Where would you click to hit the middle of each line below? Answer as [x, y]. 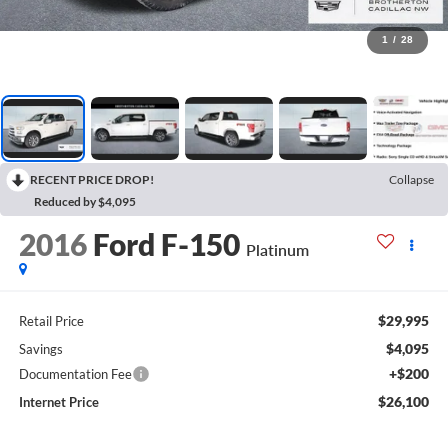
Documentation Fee [75, 373]
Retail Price [51, 320]
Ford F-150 [166, 244]
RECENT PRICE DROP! [92, 180]
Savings [40, 348]
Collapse [411, 180]
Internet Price [58, 401]
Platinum [277, 250]
